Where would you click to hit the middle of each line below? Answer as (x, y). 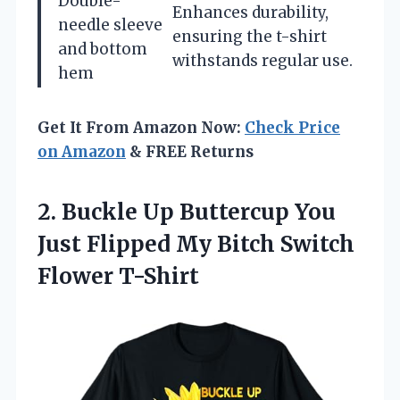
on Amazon (82, 152)
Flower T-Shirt (118, 277)
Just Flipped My (127, 245)
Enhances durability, (250, 13)
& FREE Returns (190, 152)
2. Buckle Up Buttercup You (187, 212)
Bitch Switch (286, 245)
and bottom (103, 50)
